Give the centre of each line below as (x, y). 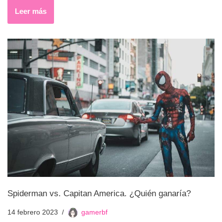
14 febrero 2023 (33, 212)
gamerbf (94, 212)
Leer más (31, 11)
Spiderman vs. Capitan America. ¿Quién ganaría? (99, 193)
